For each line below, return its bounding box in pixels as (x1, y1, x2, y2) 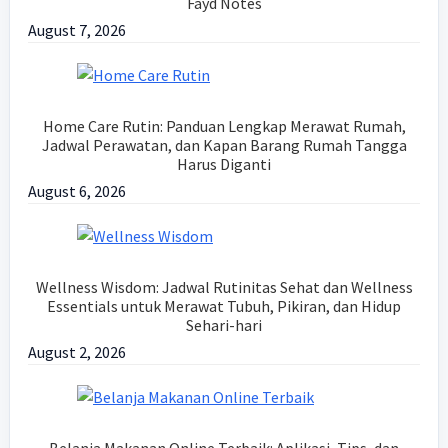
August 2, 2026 (27, 342, 126, 363)
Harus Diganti (177, 154, 271, 175)
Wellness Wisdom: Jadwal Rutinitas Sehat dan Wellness (35, 277, 413, 298)
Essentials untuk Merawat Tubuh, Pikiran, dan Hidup (47, 296, 401, 317)
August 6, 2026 (27, 181, 126, 202)
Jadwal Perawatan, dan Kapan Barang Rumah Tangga (41, 135, 407, 156)
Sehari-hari (186, 315, 262, 336)
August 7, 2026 (27, 20, 126, 41)
